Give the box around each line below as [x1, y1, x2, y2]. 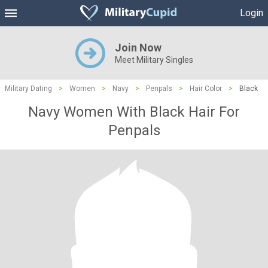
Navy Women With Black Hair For [28, 103, 240, 120]
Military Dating [5, 84, 52, 93]
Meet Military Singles [114, 55, 193, 65]
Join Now [114, 41, 162, 54]
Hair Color [190, 84, 222, 93]
